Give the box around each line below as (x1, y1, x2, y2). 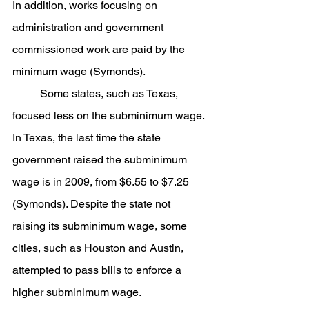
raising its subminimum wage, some (12, 219, 190, 232)
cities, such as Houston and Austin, (12, 241, 186, 255)
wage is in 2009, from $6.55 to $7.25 (12, 175, 192, 188)
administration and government (12, 21, 166, 34)
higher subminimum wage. (12, 286, 141, 299)
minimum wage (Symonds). (12, 65, 146, 78)
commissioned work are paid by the (12, 43, 188, 56)
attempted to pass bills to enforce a (12, 263, 184, 277)
